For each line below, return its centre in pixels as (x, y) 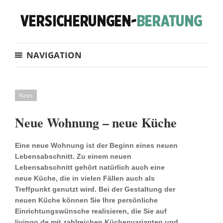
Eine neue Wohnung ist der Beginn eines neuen (96, 145)
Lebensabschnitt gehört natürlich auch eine (90, 167)
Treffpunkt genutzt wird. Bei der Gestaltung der (95, 189)
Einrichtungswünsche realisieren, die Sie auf (91, 211)
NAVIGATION (54, 55)
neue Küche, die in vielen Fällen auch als (85, 178)
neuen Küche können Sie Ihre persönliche (86, 200)
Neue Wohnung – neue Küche (96, 122)
